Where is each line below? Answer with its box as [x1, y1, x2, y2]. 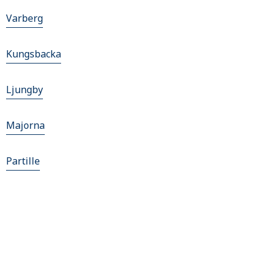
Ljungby [6, 83, 43, 96]
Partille [6, 154, 40, 168]
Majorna [6, 119, 45, 132]
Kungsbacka [6, 47, 61, 60]
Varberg [6, 11, 43, 25]
